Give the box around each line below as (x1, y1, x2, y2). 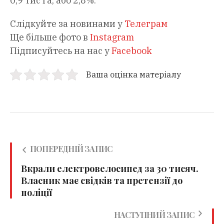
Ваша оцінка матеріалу (86, 69, 181, 80)
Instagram (90, 31, 134, 43)
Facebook (111, 45, 152, 57)
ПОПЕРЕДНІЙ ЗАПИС (30, 143, 112, 154)
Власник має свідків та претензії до (21, 174, 182, 187)
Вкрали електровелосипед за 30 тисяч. (21, 162, 198, 175)
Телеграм (124, 18, 167, 30)
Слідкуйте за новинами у (10, 18, 124, 30)
